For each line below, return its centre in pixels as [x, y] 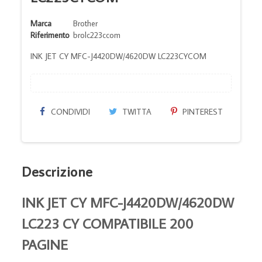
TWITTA [136, 111]
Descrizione [57, 171]
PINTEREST [201, 111]
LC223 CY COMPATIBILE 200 [108, 223]
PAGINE [45, 244]
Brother [86, 23]
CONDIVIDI [69, 111]
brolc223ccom [97, 35]
